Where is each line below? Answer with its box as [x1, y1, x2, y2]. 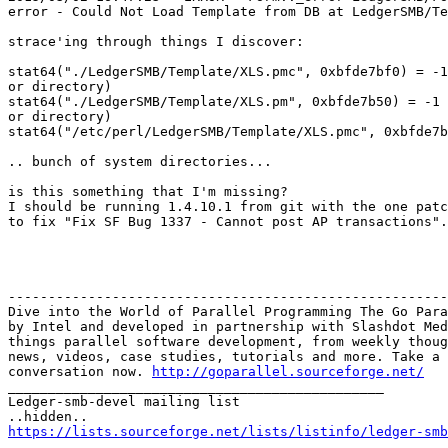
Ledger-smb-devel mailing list [8, 393, 240, 409]
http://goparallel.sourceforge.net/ [152, 363, 424, 379]
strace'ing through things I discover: [8, 33, 304, 49]
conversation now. [8, 363, 152, 379]
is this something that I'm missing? [8, 183, 288, 199]
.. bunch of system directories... [8, 153, 272, 169]
